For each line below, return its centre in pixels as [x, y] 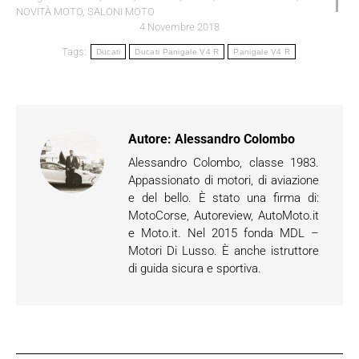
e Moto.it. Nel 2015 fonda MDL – [224, 233]
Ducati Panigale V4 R [177, 52]
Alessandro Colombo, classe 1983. [224, 163]
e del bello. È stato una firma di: [224, 198]
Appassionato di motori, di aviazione [224, 180]
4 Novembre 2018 [179, 27]
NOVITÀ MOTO [49, 12]
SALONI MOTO [121, 12]
